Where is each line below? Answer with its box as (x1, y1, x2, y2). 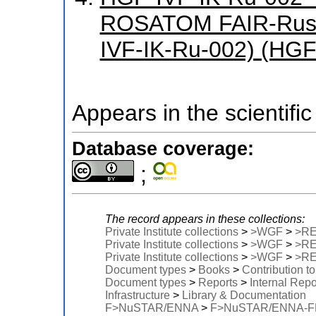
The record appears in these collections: (104, 213, 305, 226)
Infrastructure (104, 289, 170, 302)
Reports (197, 276, 238, 289)
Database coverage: (71, 138, 254, 160)
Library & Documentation (181, 289, 306, 302)
